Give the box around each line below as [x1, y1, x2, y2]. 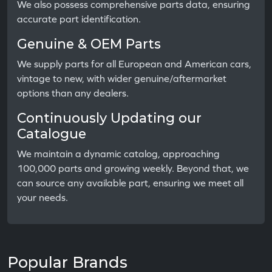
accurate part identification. [17, 13, 141, 25]
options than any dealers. [17, 87, 129, 99]
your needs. [17, 192, 68, 203]
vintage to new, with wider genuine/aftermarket [17, 73, 226, 84]
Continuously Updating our [17, 110, 202, 126]
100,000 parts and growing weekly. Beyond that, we [17, 163, 249, 174]
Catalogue [17, 126, 86, 142]
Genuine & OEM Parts [17, 36, 161, 52]
